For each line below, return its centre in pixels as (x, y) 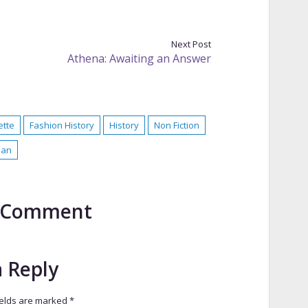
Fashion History (62, 125)
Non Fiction (177, 125)
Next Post (191, 44)
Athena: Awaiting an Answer (140, 58)
